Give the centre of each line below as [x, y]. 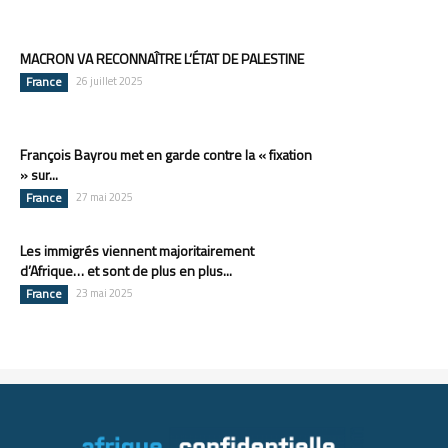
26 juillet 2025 [109, 81]
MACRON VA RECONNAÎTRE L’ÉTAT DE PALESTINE [162, 59]
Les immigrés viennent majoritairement [137, 251]
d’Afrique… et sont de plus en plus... [126, 271]
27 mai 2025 [104, 197]
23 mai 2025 [104, 293]
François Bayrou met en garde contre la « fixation [166, 155]
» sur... [39, 175]
